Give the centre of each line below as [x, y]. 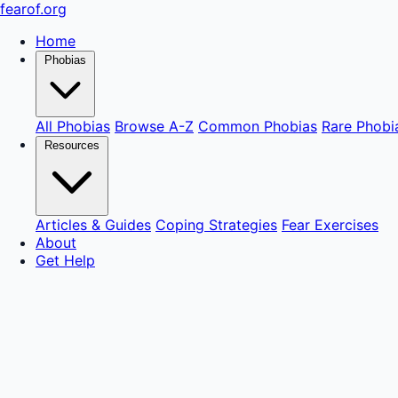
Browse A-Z [154, 126]
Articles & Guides [93, 225]
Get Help [65, 260]
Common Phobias [258, 126]
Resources [72, 145]
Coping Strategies [216, 225]
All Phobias [73, 126]
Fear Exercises [330, 225]
